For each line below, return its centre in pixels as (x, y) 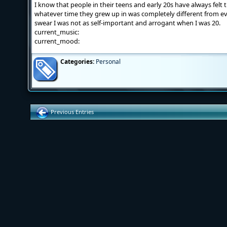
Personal (108, 62)
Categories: (77, 62)
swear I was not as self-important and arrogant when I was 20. (127, 23)
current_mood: (57, 41)
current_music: (57, 32)
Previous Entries (71, 112)
